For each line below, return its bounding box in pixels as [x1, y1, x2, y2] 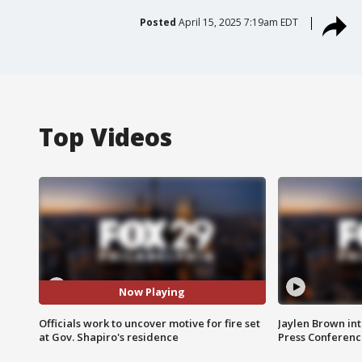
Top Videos [39, 120, 172, 154]
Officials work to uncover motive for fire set [39, 315, 260, 330]
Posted [139, 15, 176, 29]
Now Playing [119, 284, 186, 300]
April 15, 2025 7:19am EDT [178, 15, 298, 29]
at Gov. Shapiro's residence [39, 329, 179, 344]
